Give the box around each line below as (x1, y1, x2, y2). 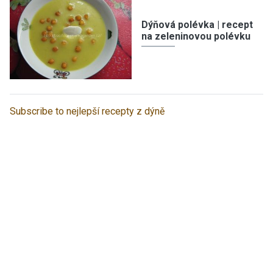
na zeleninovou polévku (141, 30, 250, 42)
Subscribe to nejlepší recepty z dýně (10, 105, 165, 117)
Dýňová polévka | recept (141, 19, 253, 30)
